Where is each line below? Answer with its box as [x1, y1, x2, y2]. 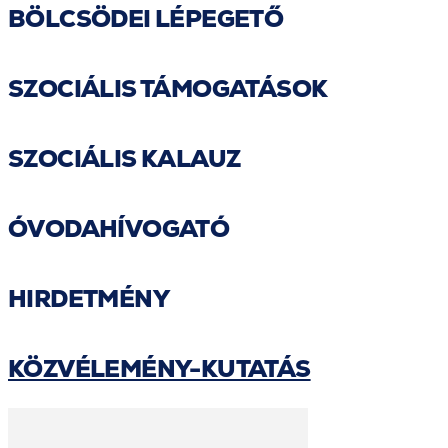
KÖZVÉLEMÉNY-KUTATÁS [8, 352, 311, 384]
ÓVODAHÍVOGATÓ [8, 212, 230, 244]
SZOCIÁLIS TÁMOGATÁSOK [8, 72, 328, 104]
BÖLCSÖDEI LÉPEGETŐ [8, 2, 284, 34]
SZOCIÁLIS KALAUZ [8, 142, 241, 174]
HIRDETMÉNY [8, 282, 169, 314]
